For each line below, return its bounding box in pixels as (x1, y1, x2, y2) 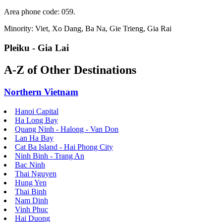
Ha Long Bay (15, 115, 58, 124)
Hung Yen (15, 178, 47, 187)
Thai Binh (15, 187, 47, 196)
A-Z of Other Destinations (4, 63, 136, 76)
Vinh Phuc (15, 205, 48, 214)
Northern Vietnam (4, 86, 78, 97)
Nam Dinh (15, 196, 48, 205)
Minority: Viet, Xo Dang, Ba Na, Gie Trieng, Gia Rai (4, 24, 171, 33)
